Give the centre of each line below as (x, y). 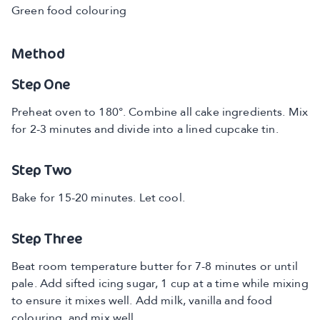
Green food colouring (69, 11)
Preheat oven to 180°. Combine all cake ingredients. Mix (160, 113)
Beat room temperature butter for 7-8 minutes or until (155, 267)
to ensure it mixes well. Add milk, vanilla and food (142, 301)
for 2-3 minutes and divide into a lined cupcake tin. (145, 130)
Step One (41, 84)
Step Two (42, 170)
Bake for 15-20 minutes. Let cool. (98, 199)
